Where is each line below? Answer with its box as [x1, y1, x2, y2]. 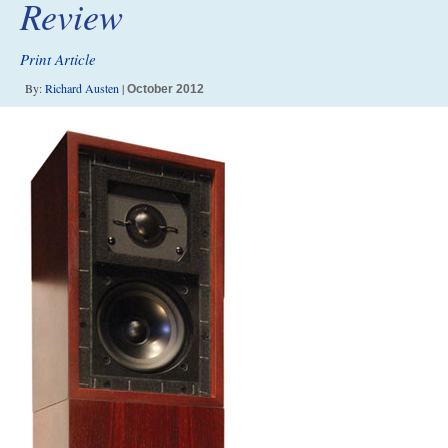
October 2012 [127, 82, 204, 96]
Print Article [20, 49, 96, 69]
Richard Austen [45, 80, 119, 96]
